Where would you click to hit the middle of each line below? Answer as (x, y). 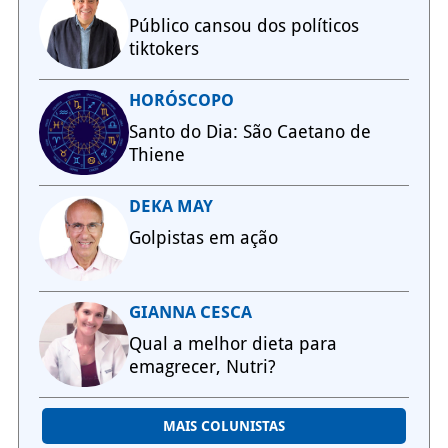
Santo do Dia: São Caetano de (249, 132)
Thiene (156, 155)
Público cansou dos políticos (243, 26)
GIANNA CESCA (190, 312)
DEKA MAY (170, 206)
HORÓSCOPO (181, 100)
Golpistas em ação (203, 238)
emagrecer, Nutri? (202, 367)
